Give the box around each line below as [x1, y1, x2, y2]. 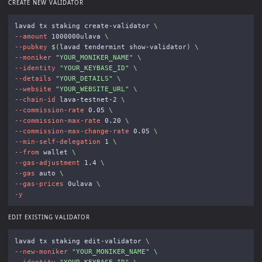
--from [14, 149, 39, 156]
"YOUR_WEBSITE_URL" [55, 85, 129, 93]
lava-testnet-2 [55, 96, 121, 104]
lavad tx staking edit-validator [14, 237, 146, 244]
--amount [14, 33, 47, 40]
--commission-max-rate [14, 117, 101, 125]
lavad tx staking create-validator [14, 22, 154, 30]
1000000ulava [47, 33, 105, 40]
